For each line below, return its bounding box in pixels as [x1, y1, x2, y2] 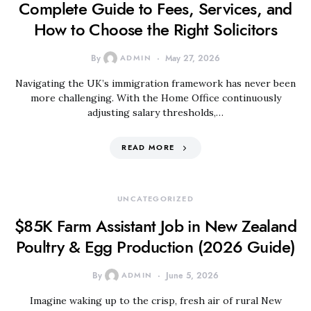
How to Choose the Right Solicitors [33, 18, 278, 41]
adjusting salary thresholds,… [87, 106, 224, 119]
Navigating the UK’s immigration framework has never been [15, 77, 296, 90]
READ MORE [121, 142, 175, 153]
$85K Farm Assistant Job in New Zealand [14, 215, 297, 237]
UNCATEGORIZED [117, 194, 194, 204]
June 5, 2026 [166, 270, 219, 281]
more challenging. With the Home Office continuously [30, 92, 281, 104]
